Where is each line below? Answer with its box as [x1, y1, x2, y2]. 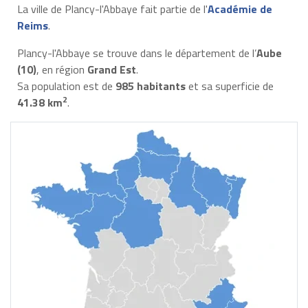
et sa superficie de [185, 77, 274, 94]
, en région [36, 60, 87, 78]
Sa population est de [16, 77, 115, 94]
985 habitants [115, 77, 186, 94]
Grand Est [87, 60, 136, 78]
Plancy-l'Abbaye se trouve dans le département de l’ [16, 44, 256, 61]
